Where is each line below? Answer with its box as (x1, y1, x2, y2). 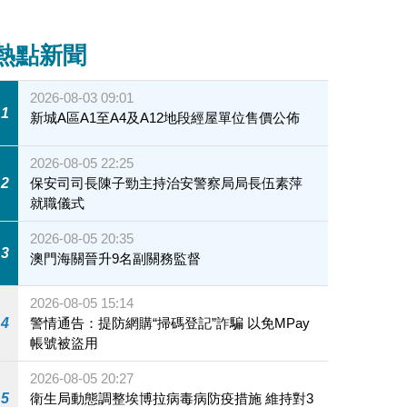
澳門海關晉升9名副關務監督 (30, 250, 202, 266)
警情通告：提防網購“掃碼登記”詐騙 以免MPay (30, 315, 311, 332)
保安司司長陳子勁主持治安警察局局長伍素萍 (30, 174, 303, 191)
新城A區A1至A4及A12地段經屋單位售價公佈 (30, 110, 301, 126)
